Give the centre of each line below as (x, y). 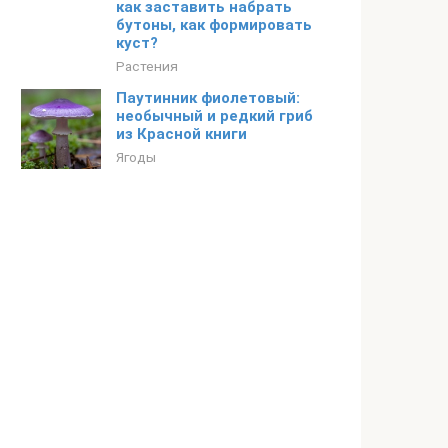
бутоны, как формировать (214, 25)
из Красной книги (181, 134)
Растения (147, 66)
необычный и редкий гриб (214, 116)
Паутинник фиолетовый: (208, 98)
